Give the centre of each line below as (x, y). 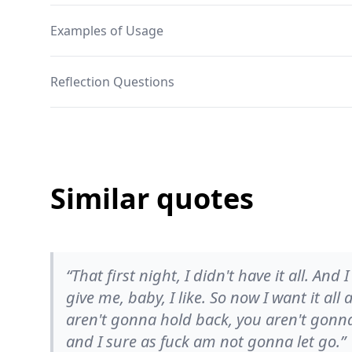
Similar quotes (152, 198)
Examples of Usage (107, 31)
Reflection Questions (112, 82)
